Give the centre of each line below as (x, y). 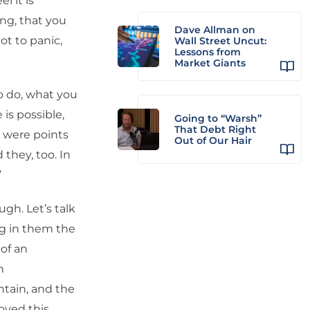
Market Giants (210, 63)
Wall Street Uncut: (220, 41)
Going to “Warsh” (218, 118)
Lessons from (208, 52)
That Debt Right (215, 129)
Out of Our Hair (213, 140)
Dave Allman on (215, 30)
